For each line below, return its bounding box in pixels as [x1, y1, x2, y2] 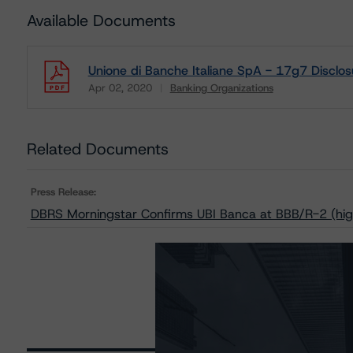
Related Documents [26, 139, 169, 159]
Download [84, 91, 141, 107]
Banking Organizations [169, 81, 273, 95]
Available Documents [26, 10, 176, 31]
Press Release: [30, 185, 96, 199]
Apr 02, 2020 [87, 81, 152, 95]
